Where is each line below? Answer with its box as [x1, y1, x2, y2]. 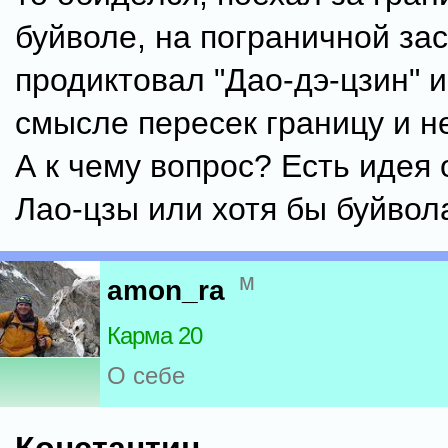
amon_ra [107, 275, 225, 307]
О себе [107, 362, 185, 390]
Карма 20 [107, 322, 202, 350]
